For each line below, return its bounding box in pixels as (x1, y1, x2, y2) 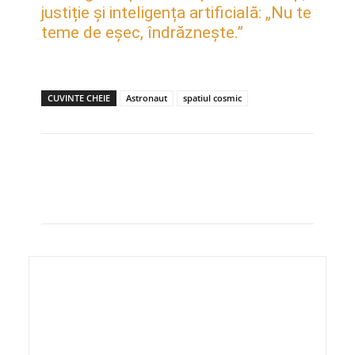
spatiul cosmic (183, 92, 242, 105)
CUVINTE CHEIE (48, 92, 110, 105)
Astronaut (126, 92, 167, 105)
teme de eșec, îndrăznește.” (41, 23, 243, 43)
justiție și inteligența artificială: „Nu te (41, 3, 311, 23)
